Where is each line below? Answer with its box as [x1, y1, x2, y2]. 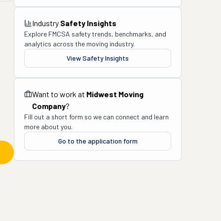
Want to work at [32, 89, 86, 99]
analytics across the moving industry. [24, 39, 135, 48]
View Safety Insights [67, 54, 129, 62]
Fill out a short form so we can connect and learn [24, 112, 169, 121]
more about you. [24, 122, 73, 131]
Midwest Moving [86, 89, 144, 99]
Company [32, 101, 66, 110]
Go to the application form [58, 137, 138, 145]
